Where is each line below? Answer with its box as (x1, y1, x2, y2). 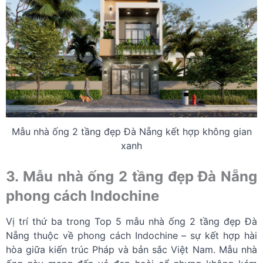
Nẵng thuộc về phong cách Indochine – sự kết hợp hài (6, 230, 257, 242)
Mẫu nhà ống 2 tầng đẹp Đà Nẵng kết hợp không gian (11, 126, 252, 138)
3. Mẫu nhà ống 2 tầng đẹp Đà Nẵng (6, 168, 257, 186)
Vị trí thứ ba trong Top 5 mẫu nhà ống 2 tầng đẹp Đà (6, 215, 257, 228)
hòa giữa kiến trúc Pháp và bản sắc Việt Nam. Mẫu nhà (6, 244, 257, 256)
